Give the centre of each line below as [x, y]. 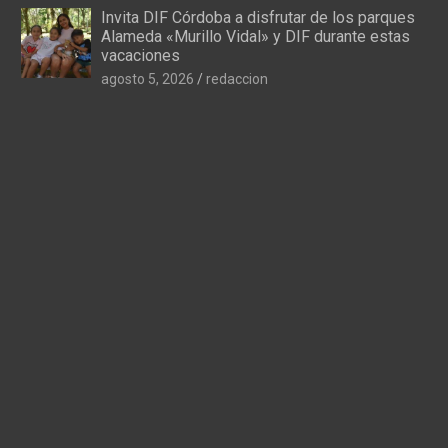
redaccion [236, 78]
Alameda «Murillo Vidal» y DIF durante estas [255, 36]
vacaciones [140, 55]
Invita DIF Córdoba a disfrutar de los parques [257, 17]
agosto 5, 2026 [147, 78]
